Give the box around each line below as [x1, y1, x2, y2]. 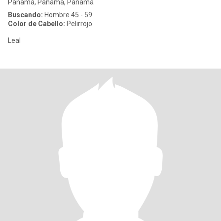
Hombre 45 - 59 [43, 11, 92, 19]
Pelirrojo [65, 20, 92, 28]
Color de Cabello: [8, 20, 65, 28]
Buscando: [8, 11, 43, 19]
